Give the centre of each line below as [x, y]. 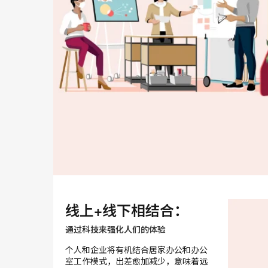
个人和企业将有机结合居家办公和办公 [136, 250]
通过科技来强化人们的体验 [115, 229]
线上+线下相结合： [127, 210]
